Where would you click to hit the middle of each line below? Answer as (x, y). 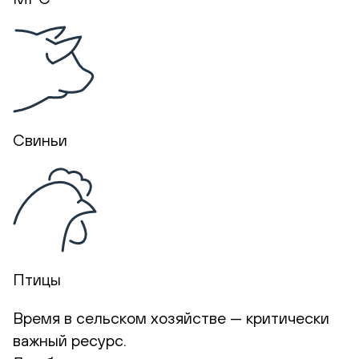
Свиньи (40, 139)
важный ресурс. (70, 340)
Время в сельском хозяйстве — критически (171, 317)
